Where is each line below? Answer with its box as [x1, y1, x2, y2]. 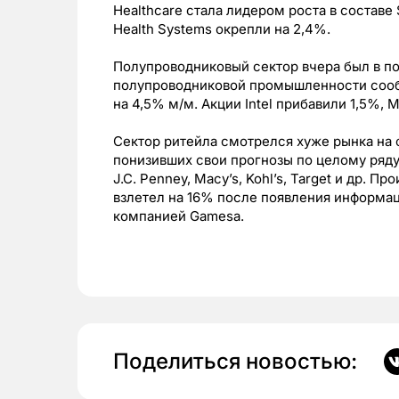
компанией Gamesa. [113, 208, 244, 225]
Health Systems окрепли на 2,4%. [113, 20, 330, 38]
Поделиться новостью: [113, 348, 357, 375]
